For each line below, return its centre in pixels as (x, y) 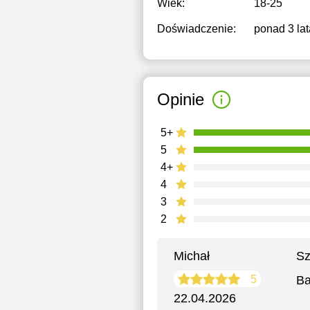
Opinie (181, 99)
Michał (192, 256)
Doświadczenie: (197, 29)
